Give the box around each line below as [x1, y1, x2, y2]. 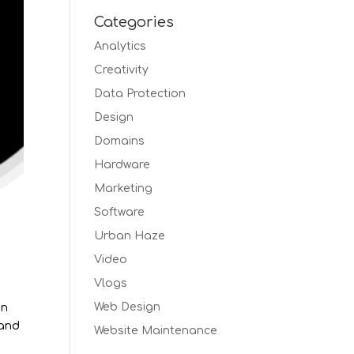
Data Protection [94, 88, 186, 100]
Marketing [94, 183, 153, 194]
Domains [94, 135, 145, 147]
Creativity [94, 64, 149, 76]
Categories [94, 14, 175, 30]
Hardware [94, 159, 151, 171]
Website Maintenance [94, 325, 218, 337]
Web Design [94, 301, 161, 313]
